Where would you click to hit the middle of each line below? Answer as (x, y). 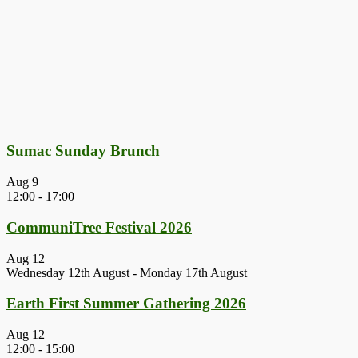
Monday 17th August (193, 272)
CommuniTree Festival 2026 (99, 227)
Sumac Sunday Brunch (83, 151)
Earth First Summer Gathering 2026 (126, 304)
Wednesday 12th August (68, 272)
